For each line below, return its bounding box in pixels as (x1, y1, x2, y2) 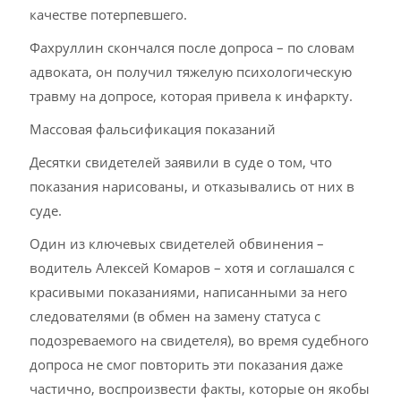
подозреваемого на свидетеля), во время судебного (30, 331, 370, 349)
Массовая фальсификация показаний (30, 120, 277, 138)
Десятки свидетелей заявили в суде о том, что (30, 153, 333, 171)
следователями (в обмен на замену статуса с (30, 307, 321, 325)
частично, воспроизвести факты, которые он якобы (30, 380, 371, 397)
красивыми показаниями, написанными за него (30, 283, 348, 301)
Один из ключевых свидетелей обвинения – (30, 235, 325, 252)
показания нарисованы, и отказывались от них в (30, 177, 355, 195)
